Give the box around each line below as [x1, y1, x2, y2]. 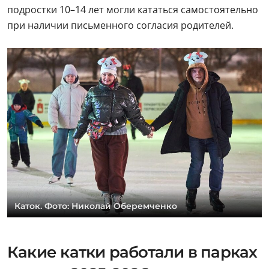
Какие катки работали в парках [7, 243, 258, 262]
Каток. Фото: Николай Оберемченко [14, 201, 177, 212]
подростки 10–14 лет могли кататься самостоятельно [7, 2, 258, 16]
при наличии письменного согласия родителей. [7, 18, 234, 32]
